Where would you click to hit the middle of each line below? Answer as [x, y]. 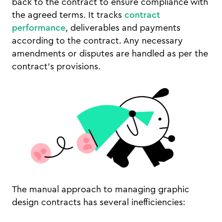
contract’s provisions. [56, 66]
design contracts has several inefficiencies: [99, 202]
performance [39, 28]
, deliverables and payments [123, 28]
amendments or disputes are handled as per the [110, 54]
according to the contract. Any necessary [97, 41]
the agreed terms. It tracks [68, 15]
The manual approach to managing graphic [101, 189]
